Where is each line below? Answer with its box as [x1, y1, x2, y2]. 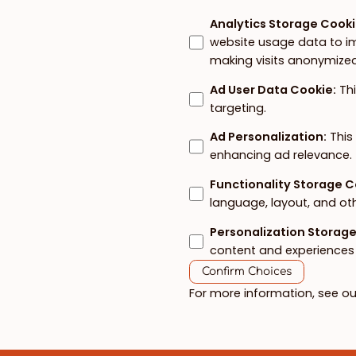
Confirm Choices [202, 265, 292, 278]
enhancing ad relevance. [210, 147, 353, 164]
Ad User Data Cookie [210, 81, 334, 98]
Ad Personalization [210, 129, 324, 145]
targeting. [210, 99, 267, 116]
